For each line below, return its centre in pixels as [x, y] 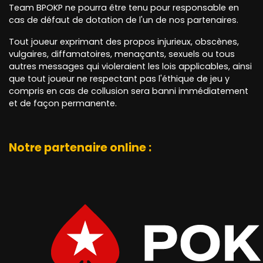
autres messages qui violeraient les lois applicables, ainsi [130, 67]
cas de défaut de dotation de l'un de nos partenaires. [124, 20]
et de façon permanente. [63, 104]
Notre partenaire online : [80, 148]
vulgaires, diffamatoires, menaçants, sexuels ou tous [122, 54]
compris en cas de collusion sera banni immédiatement [129, 91]
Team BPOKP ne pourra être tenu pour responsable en [124, 8]
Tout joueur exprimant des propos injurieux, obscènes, [124, 42]
